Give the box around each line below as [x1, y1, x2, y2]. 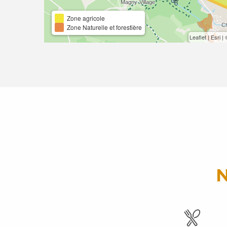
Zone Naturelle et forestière [67, 22, 142, 31]
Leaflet [190, 32, 206, 41]
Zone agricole [67, 13, 105, 22]
